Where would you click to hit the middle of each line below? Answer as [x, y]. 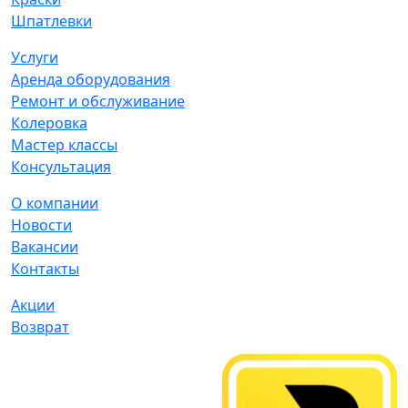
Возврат [40, 327]
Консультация [61, 167]
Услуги [35, 58]
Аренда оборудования [91, 80]
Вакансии [45, 247]
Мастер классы [64, 145]
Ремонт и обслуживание [98, 102]
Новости [41, 225]
